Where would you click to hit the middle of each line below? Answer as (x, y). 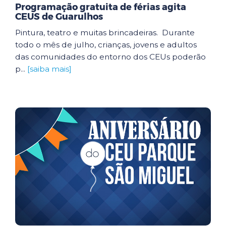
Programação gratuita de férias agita (101, 7)
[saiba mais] (49, 69)
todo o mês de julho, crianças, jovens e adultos (106, 45)
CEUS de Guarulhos (59, 17)
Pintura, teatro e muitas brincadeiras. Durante (105, 33)
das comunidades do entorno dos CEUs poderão (110, 57)
